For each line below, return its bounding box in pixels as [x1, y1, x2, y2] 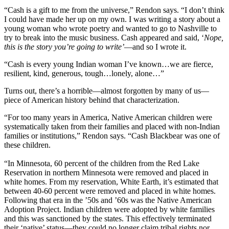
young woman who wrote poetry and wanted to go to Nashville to [4, 24, 217, 33]
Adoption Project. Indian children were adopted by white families [4, 205, 215, 214]
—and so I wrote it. [124, 42, 187, 52]
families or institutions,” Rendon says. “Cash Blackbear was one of [4, 131, 220, 141]
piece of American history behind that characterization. [4, 96, 179, 105]
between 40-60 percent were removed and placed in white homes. [4, 187, 216, 196]
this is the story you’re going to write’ [4, 42, 124, 52]
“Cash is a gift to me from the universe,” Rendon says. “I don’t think [4, 6, 224, 15]
